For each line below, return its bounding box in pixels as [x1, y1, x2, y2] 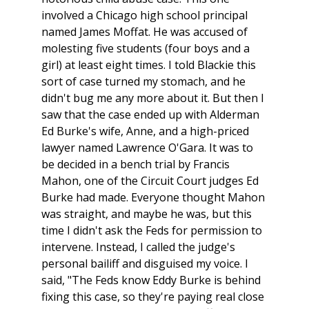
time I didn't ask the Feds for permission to [41, 223, 262, 239]
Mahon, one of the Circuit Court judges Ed [41, 173, 259, 189]
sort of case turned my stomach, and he [41, 74, 246, 90]
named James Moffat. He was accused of [41, 24, 248, 40]
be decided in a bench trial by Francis [41, 157, 230, 172]
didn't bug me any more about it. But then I [41, 90, 264, 106]
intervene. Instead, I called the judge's [41, 239, 235, 255]
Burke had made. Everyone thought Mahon [41, 190, 265, 206]
